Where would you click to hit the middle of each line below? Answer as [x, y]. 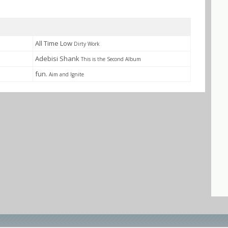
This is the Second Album [111, 59]
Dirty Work [87, 44]
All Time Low [54, 43]
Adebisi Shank [58, 59]
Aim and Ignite [66, 74]
